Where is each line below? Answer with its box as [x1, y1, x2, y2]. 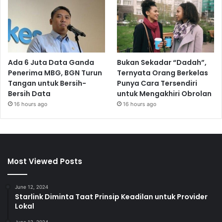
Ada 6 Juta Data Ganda [8, 57, 94, 67]
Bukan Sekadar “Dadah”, [117, 57, 207, 67]
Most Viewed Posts [7, 156, 82, 166]
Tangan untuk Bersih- [8, 78, 86, 88]
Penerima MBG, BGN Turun [8, 67, 102, 78]
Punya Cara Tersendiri [117, 78, 198, 88]
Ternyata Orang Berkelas [117, 67, 209, 78]
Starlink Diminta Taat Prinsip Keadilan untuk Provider [15, 191, 208, 202]
